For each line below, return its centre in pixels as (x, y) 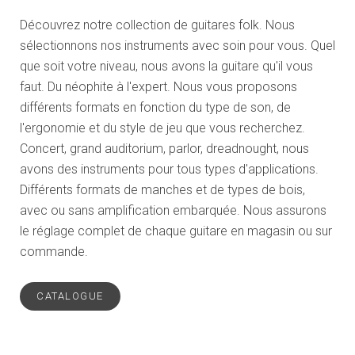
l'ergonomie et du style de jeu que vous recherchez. (162, 128)
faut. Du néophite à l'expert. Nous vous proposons (158, 86)
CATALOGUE (70, 296)
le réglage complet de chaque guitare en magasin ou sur (176, 231)
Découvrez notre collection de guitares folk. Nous (157, 25)
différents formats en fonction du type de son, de (155, 107)
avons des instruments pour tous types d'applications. (169, 169)
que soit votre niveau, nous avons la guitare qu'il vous (166, 66)
